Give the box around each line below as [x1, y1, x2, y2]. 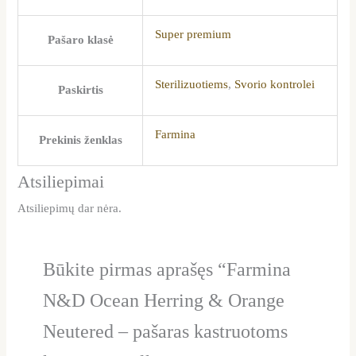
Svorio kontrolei [234, 78, 315, 91]
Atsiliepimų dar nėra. [17, 202, 122, 215]
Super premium [155, 28, 232, 41]
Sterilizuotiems [155, 78, 229, 91]
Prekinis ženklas [38, 133, 122, 147]
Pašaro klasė [47, 33, 114, 47]
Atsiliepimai [17, 172, 105, 192]
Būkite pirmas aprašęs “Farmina [42, 259, 291, 281]
